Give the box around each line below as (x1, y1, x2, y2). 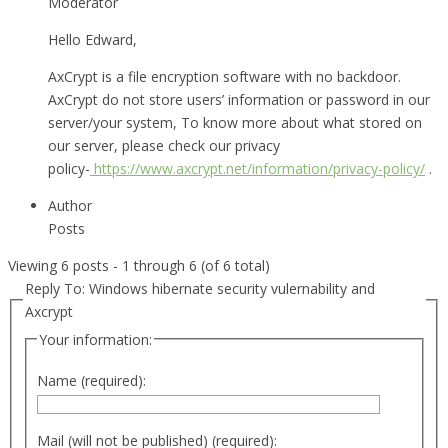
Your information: (39, 329, 152, 349)
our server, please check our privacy (48, 135, 280, 155)
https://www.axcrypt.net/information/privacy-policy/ (90, 158, 425, 178)
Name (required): (37, 371, 146, 391)
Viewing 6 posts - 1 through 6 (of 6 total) (8, 255, 270, 275)
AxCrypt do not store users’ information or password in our (48, 89, 430, 109)
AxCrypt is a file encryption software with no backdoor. (48, 66, 401, 86)
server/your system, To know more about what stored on (48, 112, 422, 132)
